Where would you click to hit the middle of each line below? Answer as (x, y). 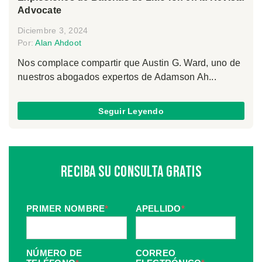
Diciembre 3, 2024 (53, 31)
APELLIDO (158, 208)
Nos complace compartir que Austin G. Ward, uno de (129, 63)
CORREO (155, 253)
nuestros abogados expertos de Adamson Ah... (117, 77)
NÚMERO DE (54, 253)
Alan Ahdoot (58, 43)
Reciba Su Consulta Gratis (131, 173)
